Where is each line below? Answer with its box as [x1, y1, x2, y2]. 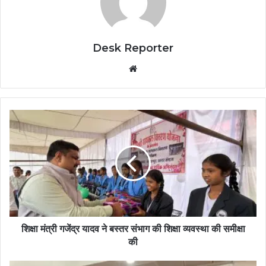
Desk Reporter [93, 41, 173, 55]
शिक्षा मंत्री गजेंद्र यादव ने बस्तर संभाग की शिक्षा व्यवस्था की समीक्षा [21, 223, 245, 235]
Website [140, 62, 173, 74]
